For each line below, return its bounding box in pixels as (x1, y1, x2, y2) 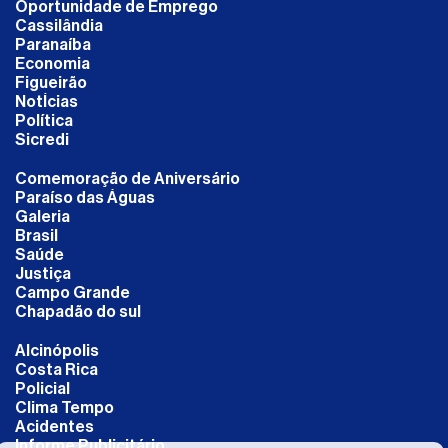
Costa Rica (15, 361, 98, 378)
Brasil (15, 227, 58, 244)
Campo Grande (15, 284, 130, 301)
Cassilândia (15, 17, 103, 34)
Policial (15, 380, 70, 397)
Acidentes (15, 418, 94, 435)
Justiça (15, 265, 71, 282)
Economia (15, 55, 90, 72)
